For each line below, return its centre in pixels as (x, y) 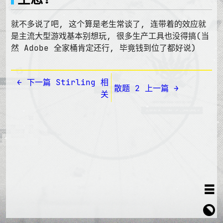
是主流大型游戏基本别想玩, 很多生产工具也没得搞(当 (110, 36)
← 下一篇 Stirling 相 (63, 82)
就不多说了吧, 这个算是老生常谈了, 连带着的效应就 (109, 24)
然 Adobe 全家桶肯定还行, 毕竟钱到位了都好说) (104, 48)
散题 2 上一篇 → (146, 88)
